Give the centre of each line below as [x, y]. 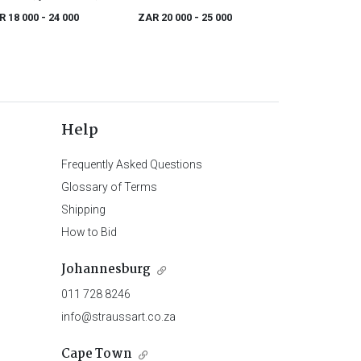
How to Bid [89, 232]
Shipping [83, 210]
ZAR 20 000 [166, 18]
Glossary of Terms [109, 187]
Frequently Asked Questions [131, 165]
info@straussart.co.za [118, 317]
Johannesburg [106, 270]
